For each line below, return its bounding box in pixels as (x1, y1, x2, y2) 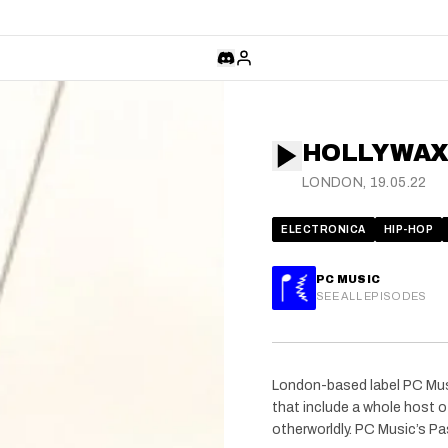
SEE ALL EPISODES (316, 289, 427, 302)
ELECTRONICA (281, 224, 366, 235)
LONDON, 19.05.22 (302, 175, 427, 190)
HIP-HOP (383, 224, 433, 235)
